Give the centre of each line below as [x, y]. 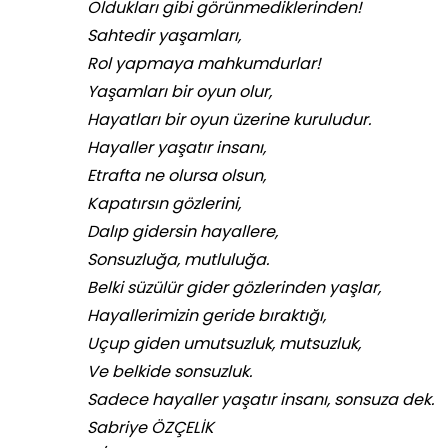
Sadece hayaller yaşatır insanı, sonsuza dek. [260, 400]
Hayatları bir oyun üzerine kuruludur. [229, 120]
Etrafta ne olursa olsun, [176, 176]
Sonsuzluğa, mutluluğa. [178, 260]
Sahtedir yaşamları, [164, 36]
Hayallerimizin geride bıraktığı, [206, 316]
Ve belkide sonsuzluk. [169, 372]
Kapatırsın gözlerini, [164, 204]
